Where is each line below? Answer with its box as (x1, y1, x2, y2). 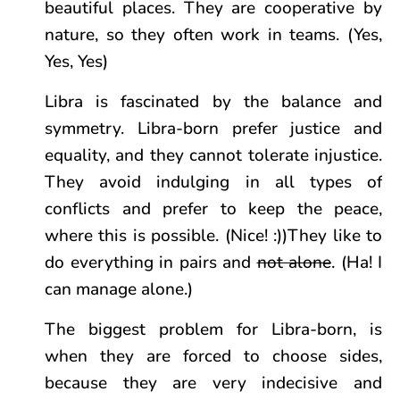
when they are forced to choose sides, (45, 345, 382, 368)
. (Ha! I (331, 251, 382, 274)
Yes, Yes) (45, 50, 108, 73)
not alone (256, 251, 331, 274)
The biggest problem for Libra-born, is (45, 318, 382, 341)
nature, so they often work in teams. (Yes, (45, 23, 382, 46)
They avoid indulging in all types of (45, 171, 382, 194)
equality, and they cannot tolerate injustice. (45, 144, 382, 167)
